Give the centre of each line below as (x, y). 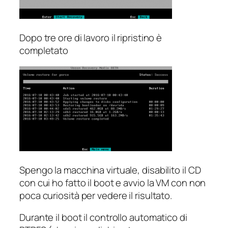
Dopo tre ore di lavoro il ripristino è (91, 37)
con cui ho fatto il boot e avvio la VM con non (113, 182)
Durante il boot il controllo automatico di (103, 218)
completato (44, 50)
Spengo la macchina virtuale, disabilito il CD (110, 170)
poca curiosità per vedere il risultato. (96, 195)
